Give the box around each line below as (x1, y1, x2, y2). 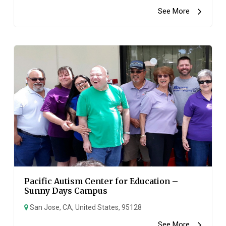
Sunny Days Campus (24, 186, 108, 196)
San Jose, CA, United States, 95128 (28, 203, 142, 211)
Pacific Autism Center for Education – (24, 176, 179, 186)
